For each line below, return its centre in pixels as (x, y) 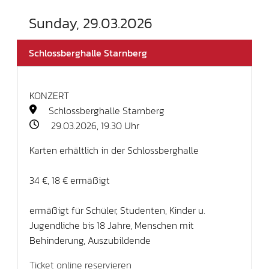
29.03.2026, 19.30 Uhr (94, 125)
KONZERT (49, 95)
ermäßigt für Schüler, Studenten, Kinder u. (117, 210)
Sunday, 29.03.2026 (91, 23)
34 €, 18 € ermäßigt (70, 180)
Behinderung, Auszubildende (90, 240)
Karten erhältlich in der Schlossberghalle (114, 150)
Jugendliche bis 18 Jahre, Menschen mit (112, 225)
